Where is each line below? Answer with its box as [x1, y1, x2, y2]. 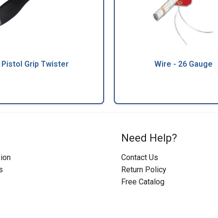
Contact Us [121, 152, 158, 162]
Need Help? [121, 131, 177, 144]
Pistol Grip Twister [1, 59, 69, 69]
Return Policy [121, 164, 166, 174]
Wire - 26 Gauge [154, 59, 213, 69]
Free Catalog [121, 177, 164, 186]
